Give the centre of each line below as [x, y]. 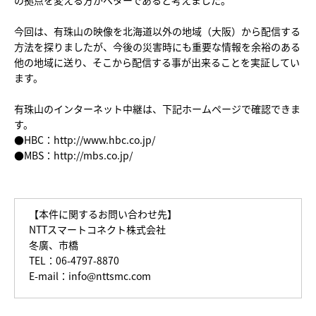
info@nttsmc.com [110, 276]
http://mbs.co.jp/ [93, 155]
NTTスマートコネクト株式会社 [97, 229]
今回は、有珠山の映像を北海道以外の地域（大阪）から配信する [157, 31]
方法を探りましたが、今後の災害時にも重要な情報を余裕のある [157, 47]
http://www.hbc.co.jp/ [104, 140]
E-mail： [49, 276]
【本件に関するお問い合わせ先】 [103, 214]
